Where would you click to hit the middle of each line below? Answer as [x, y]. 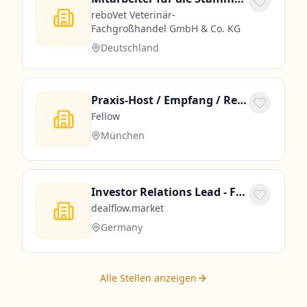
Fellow [106, 116]
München [123, 135]
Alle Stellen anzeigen [148, 278]
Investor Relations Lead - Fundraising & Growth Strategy [241, 192]
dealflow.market [127, 208]
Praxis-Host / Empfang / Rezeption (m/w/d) [242, 100]
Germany [122, 227]
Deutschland [130, 48]
